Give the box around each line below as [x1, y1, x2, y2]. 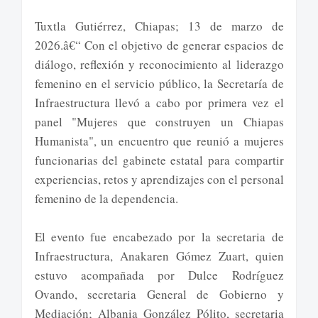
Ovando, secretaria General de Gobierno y [34, 286, 284, 303]
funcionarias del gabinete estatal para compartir [34, 152, 284, 169]
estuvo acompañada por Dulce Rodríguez [34, 267, 284, 284]
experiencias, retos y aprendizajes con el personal [34, 171, 284, 188]
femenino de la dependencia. [34, 190, 178, 207]
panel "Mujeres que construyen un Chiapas [34, 114, 284, 131]
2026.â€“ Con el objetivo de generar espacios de [34, 37, 284, 54]
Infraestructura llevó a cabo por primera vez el [34, 94, 284, 111]
